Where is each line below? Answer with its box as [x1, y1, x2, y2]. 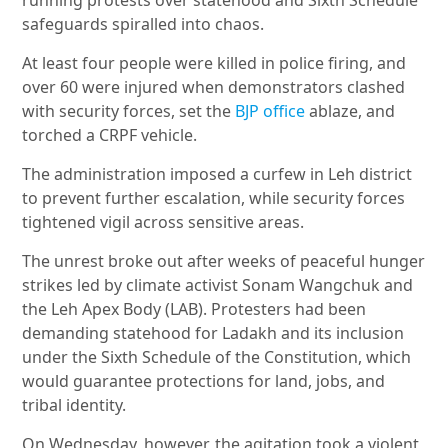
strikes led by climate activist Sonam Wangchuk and [22, 274, 414, 297]
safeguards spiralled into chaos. [22, 13, 265, 36]
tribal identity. [22, 394, 127, 417]
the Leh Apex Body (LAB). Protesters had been [22, 298, 367, 321]
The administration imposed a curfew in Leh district [22, 163, 413, 186]
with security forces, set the [22, 100, 236, 123]
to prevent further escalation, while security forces [22, 187, 406, 210]
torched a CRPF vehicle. [22, 124, 198, 147]
